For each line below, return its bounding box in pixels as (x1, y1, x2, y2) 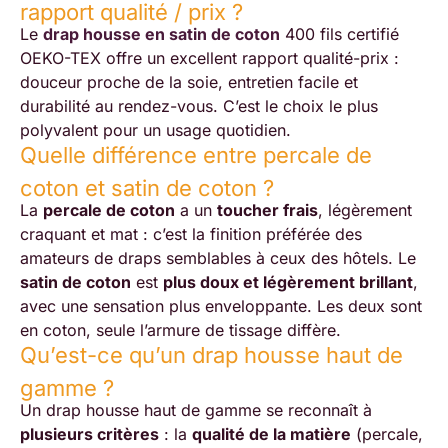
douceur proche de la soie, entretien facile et (20, 71, 358, 92)
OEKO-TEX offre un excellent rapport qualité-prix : (20, 47, 399, 68)
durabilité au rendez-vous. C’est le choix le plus (20, 95, 378, 116)
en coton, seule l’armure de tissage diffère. (20, 319, 341, 340)
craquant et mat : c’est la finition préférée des (20, 223, 362, 244)
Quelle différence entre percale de (20, 142, 372, 169)
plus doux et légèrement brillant (163, 271, 413, 292)
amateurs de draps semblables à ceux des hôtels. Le (20, 247, 416, 268)
